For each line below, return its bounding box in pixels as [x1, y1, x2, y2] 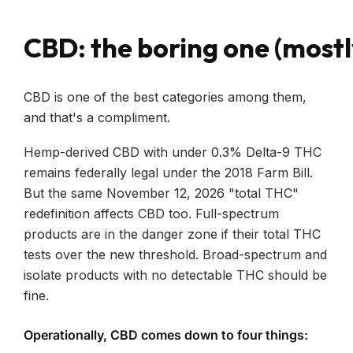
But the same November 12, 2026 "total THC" [24, 184, 299, 201]
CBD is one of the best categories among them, [24, 88, 307, 105]
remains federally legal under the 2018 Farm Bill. [24, 164, 313, 180]
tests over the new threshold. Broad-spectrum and [24, 246, 327, 262]
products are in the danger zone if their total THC [24, 225, 321, 242]
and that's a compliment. [24, 109, 170, 125]
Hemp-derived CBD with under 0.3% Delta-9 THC [24, 143, 321, 160]
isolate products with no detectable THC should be [24, 266, 327, 283]
